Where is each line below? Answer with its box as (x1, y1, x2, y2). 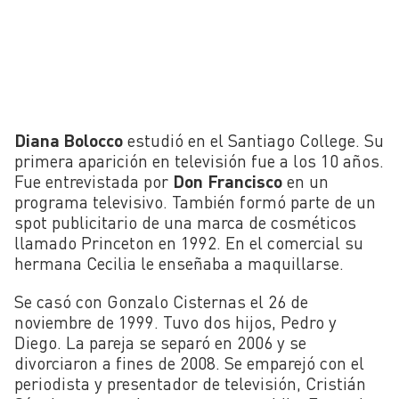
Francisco (208, 171, 282, 192)
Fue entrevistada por (14, 171, 173, 192)
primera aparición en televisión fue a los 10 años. (14, 151, 384, 172)
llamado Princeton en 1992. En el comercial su (14, 232, 363, 254)
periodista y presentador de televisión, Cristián (14, 372, 366, 394)
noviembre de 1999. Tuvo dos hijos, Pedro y (14, 311, 337, 332)
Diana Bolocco (14, 130, 123, 151)
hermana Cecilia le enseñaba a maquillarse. (14, 253, 344, 274)
